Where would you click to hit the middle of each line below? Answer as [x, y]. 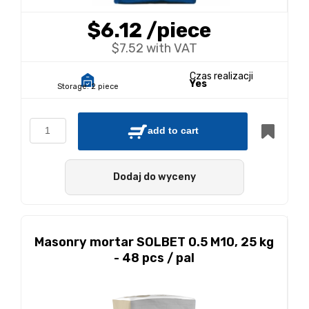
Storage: [73, 87]
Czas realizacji [221, 76]
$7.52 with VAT [154, 48]
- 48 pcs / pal [154, 258]
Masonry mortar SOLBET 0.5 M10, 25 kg [154, 242]
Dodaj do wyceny [154, 177]
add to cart [173, 131]
